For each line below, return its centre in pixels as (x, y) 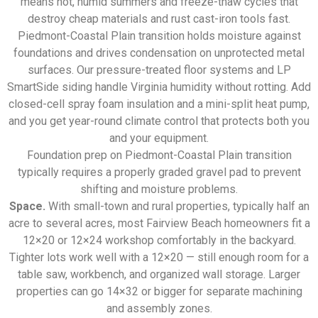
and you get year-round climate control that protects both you (159, 121)
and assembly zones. (159, 309)
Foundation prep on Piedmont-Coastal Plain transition (159, 155)
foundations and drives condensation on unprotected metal (159, 53)
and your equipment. (159, 138)
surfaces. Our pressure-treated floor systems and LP (159, 70)
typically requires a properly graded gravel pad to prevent (159, 172)
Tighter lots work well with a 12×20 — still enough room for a (159, 258)
